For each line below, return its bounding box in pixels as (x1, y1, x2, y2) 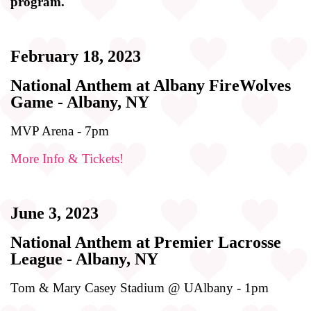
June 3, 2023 (10, 203, 99, 222)
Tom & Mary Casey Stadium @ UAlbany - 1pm (10, 280, 269, 295)
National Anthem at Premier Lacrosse (10, 233, 281, 251)
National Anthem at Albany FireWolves (10, 76, 291, 94)
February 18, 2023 (10, 47, 141, 65)
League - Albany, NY (10, 249, 158, 268)
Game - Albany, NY (10, 92, 149, 111)
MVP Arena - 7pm (10, 123, 109, 138)
